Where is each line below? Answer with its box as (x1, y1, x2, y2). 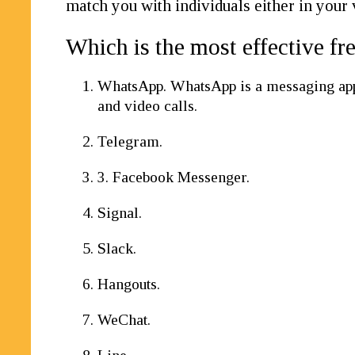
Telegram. (97, 133, 163, 150)
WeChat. (97, 311, 151, 328)
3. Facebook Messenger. (97, 169, 250, 185)
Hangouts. (97, 276, 161, 292)
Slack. (97, 240, 137, 257)
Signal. (97, 204, 143, 221)
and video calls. (97, 97, 198, 114)
